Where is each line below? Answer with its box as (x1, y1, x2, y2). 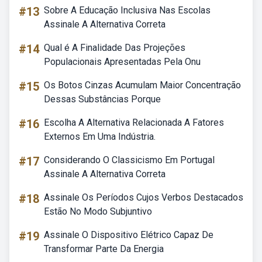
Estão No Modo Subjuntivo (44, 206, 152, 217)
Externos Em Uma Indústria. (44, 131, 156, 142)
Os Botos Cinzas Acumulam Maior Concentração (44, 80, 241, 91)
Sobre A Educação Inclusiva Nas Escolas (44, 5, 211, 16)
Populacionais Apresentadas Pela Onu (44, 56, 201, 67)
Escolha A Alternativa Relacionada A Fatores (44, 117, 224, 128)
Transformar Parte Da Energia (44, 243, 164, 254)
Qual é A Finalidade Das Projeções (44, 42, 185, 53)
